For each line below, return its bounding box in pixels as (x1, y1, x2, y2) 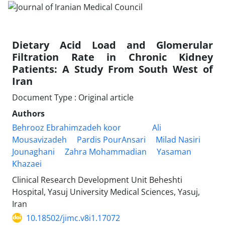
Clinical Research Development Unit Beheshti (12, 174, 182, 185)
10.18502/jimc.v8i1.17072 (26, 212, 120, 223)
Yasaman (157, 146, 191, 157)
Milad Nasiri (156, 134, 200, 145)
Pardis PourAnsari (77, 134, 146, 145)
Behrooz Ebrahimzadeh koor (12, 122, 121, 133)
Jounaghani (12, 146, 55, 157)
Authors (12, 107, 45, 119)
